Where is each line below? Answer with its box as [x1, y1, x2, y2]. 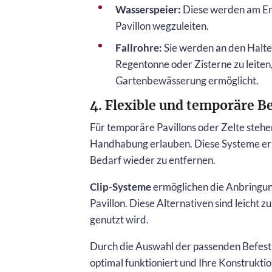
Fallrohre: [115, 41, 162, 54]
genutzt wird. [90, 213, 149, 226]
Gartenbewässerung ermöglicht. [115, 73, 259, 87]
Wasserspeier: [115, 2, 181, 16]
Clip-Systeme [90, 180, 151, 194]
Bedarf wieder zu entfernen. [90, 154, 216, 167]
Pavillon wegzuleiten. [115, 19, 209, 32]
